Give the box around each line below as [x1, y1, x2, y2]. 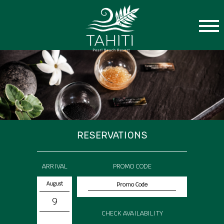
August [46, 180, 63, 187]
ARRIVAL [41, 162, 67, 170]
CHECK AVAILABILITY [101, 209, 163, 217]
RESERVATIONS [76, 129, 147, 141]
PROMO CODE [112, 162, 151, 170]
